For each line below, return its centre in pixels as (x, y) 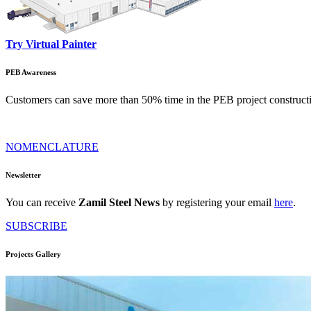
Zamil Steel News (119, 202)
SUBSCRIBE (36, 226)
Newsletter (23, 175)
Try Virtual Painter (51, 44)
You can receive (42, 202)
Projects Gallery (33, 254)
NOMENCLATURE (52, 146)
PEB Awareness (31, 72)
